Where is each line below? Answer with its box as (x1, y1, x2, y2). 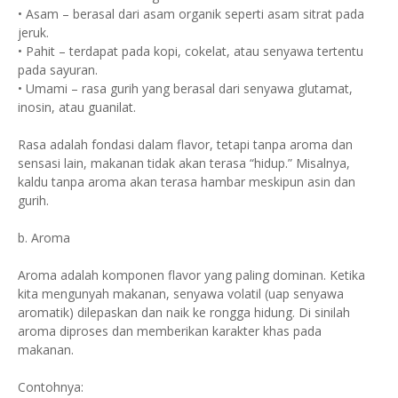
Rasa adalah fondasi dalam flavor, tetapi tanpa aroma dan (18, 136, 353, 153)
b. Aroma (18, 229, 70, 246)
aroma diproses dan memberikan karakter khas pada (18, 322, 322, 339)
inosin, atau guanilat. (18, 99, 136, 115)
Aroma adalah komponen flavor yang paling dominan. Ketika (18, 267, 365, 283)
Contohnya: (18, 378, 84, 395)
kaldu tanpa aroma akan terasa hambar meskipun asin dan (18, 173, 355, 190)
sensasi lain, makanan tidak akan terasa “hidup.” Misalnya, (18, 155, 350, 171)
